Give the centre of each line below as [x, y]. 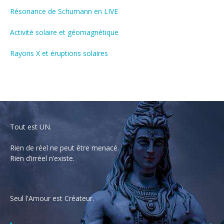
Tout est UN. [31, 127]
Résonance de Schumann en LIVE [64, 11]
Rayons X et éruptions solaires [59, 53]
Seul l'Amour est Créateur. [52, 198]
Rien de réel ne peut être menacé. [64, 148]
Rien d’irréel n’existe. [42, 158]
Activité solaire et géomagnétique [64, 32]
